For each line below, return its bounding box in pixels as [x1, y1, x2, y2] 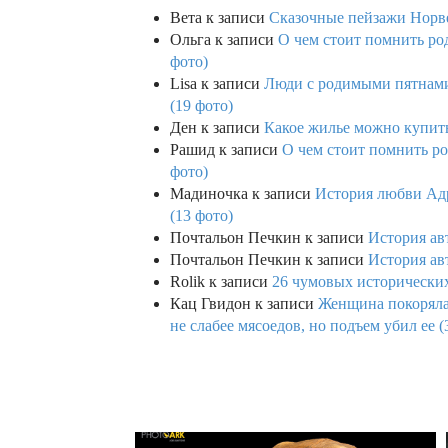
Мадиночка [170, 185, 248, 203]
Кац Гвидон [170, 295, 251, 313]
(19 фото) [170, 97, 233, 115]
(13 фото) [170, 207, 233, 225]
